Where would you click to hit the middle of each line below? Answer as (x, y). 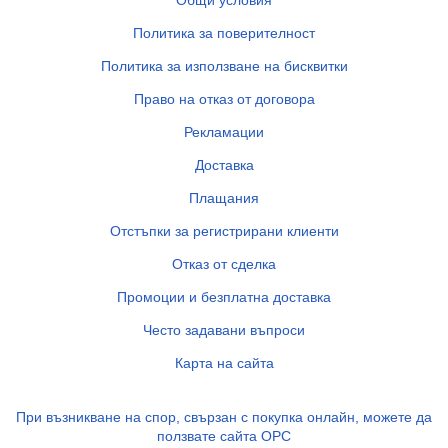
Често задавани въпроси (224, 330)
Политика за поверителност (224, 33)
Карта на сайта (224, 363)
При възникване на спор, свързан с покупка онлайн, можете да (224, 417)
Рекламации (224, 132)
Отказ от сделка (224, 264)
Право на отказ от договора (224, 99)
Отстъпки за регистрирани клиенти (224, 231)
